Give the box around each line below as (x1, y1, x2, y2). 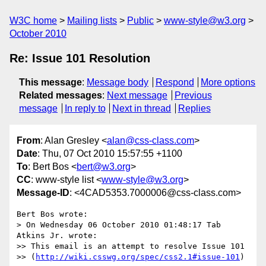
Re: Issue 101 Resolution (9, 52, 150, 65)
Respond (155, 77, 194, 87)
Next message (107, 90, 167, 100)
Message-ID (17, 188, 69, 198)
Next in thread (112, 103, 172, 113)
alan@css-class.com (107, 135, 194, 146)
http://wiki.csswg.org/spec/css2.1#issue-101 (36, 252, 240, 262)
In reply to (64, 103, 106, 113)
